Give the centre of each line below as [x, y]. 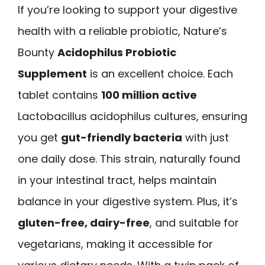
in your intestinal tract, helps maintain [117, 180]
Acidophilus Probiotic [117, 53]
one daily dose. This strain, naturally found [129, 159]
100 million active [149, 95]
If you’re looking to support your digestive [127, 10]
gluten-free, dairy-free [84, 223]
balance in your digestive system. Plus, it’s [128, 202]
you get [39, 138]
